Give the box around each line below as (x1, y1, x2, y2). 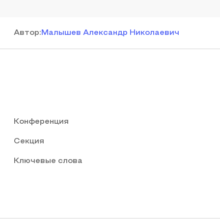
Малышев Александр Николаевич (41, 29, 179, 36)
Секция (14, 138, 44, 145)
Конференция (14, 118, 69, 125)
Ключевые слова (14, 158, 82, 165)
